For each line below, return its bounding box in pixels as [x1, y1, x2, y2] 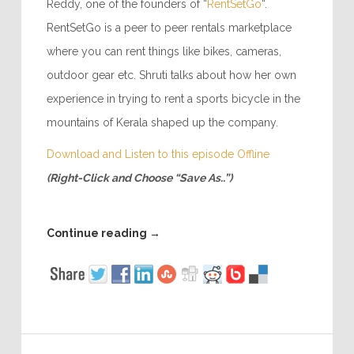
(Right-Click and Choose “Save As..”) [46, 171, 232, 185]
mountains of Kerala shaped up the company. [46, 116, 278, 130]
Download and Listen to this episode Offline [46, 148, 269, 161]
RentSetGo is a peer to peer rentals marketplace [46, 21, 292, 35]
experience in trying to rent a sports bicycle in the [46, 92, 300, 106]
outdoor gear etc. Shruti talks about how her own [46, 69, 296, 82]
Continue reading [46, 227, 149, 240]
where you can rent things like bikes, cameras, [46, 45, 281, 58]
